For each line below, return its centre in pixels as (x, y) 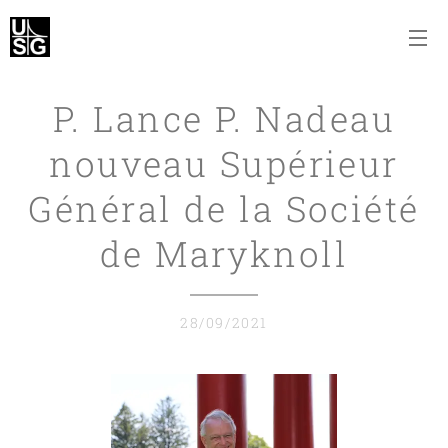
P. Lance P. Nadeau (224, 118)
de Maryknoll (224, 253)
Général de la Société (224, 208)
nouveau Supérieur (224, 163)
